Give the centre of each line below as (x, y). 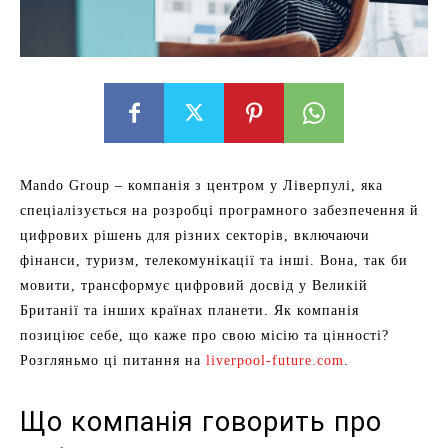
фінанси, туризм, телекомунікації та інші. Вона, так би (214, 260)
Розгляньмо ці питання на (113, 360)
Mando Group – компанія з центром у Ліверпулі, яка (201, 185)
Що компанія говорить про (201, 422)
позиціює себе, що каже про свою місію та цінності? (204, 335)
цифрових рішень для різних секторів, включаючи (195, 235)
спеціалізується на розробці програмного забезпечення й (219, 210)
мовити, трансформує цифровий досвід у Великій (194, 285)
